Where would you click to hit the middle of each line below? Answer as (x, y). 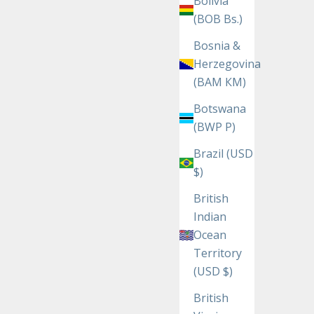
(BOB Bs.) (218, 19)
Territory (218, 253)
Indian (210, 217)
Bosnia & (217, 46)
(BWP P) (214, 127)
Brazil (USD (223, 154)
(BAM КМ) (220, 82)
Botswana (220, 109)
